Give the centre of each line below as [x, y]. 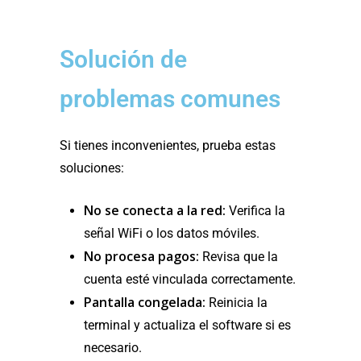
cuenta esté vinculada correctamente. [190, 280]
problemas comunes [170, 99]
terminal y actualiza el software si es [187, 326]
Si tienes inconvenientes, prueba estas [168, 146]
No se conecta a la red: [155, 211]
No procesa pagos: [141, 257]
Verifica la [255, 211]
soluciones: [92, 168]
